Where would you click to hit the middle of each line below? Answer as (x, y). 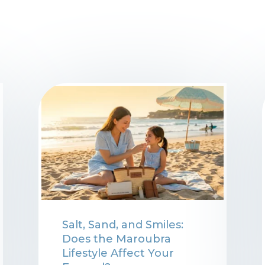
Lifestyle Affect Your (118, 253)
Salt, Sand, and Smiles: (122, 224)
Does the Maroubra (116, 239)
